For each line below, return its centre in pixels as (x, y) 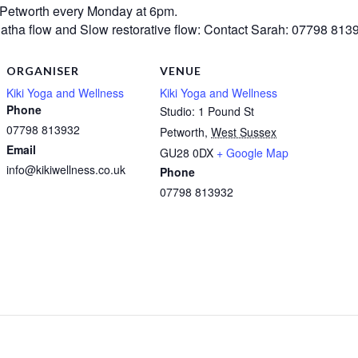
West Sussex (244, 131)
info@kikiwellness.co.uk (66, 169)
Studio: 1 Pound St (207, 111)
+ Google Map (253, 152)
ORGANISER (43, 70)
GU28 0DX (187, 152)
